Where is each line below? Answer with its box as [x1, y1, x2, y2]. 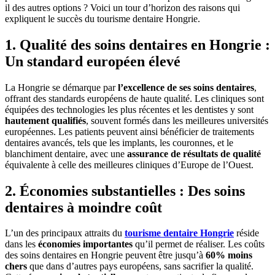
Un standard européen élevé [5, 53, 180, 69]
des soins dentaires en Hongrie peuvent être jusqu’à [5, 250, 206, 261]
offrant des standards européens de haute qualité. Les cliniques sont [5, 93, 264, 104]
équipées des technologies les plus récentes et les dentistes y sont [5, 104, 254, 115]
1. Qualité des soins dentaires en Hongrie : [5, 36, 270, 53]
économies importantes [38, 239, 133, 250]
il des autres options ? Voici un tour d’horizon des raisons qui [5, 2, 240, 13]
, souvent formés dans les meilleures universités [86, 115, 268, 126]
